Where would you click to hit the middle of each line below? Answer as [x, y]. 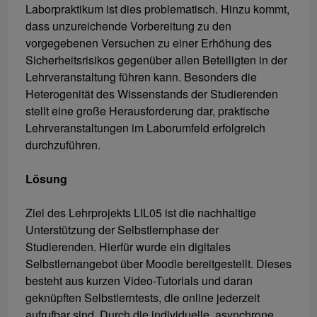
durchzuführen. [63, 145]
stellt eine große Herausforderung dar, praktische [148, 111]
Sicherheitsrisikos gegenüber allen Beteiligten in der [156, 60]
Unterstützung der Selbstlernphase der [122, 230]
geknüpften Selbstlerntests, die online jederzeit [143, 298]
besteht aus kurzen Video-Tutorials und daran [139, 281]
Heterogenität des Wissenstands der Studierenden [152, 94]
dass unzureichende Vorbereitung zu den [128, 26]
